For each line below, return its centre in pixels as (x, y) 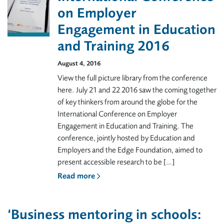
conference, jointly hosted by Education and (126, 138)
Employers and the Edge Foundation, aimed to (130, 150)
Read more (77, 176)
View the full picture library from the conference (132, 78)
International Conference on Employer (117, 114)
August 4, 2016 (79, 63)
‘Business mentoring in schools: (104, 214)
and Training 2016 (113, 46)
